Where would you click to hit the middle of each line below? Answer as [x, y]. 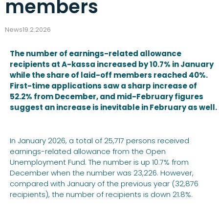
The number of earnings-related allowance [96, 54]
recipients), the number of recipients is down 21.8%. [101, 194]
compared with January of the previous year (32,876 [104, 184]
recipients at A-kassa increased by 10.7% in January [112, 64]
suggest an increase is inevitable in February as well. [113, 107]
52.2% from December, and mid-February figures [107, 97]
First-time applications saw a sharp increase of [103, 86]
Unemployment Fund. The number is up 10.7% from [99, 162]
